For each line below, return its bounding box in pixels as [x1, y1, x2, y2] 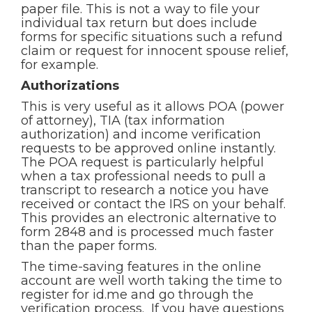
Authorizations [21, 78, 119, 93]
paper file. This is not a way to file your [21, 1, 260, 17]
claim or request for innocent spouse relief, [21, 43, 288, 58]
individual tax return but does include [21, 15, 257, 31]
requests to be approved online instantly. [21, 141, 276, 156]
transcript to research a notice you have [21, 182, 269, 198]
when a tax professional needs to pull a [21, 169, 266, 184]
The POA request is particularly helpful [21, 155, 264, 170]
